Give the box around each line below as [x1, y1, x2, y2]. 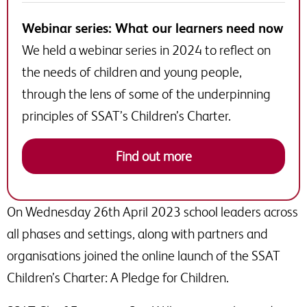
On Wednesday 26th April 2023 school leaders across [7, 204, 298, 219]
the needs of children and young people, [22, 64, 242, 79]
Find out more [115, 148, 192, 164]
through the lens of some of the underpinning [22, 86, 271, 101]
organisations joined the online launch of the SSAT [7, 247, 280, 263]
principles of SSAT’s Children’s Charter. [22, 108, 231, 123]
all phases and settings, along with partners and [7, 225, 268, 241]
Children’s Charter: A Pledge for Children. [7, 269, 229, 285]
